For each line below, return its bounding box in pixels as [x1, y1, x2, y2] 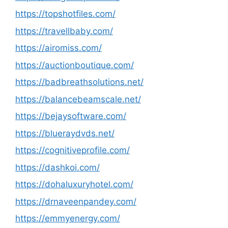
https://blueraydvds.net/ [15, 128, 115, 138]
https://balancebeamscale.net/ [15, 94, 141, 104]
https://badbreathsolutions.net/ [15, 77, 144, 87]
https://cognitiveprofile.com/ [15, 145, 130, 155]
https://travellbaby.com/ [15, 25, 113, 36]
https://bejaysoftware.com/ [15, 111, 126, 121]
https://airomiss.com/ [15, 43, 102, 53]
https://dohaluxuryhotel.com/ [15, 179, 133, 189]
